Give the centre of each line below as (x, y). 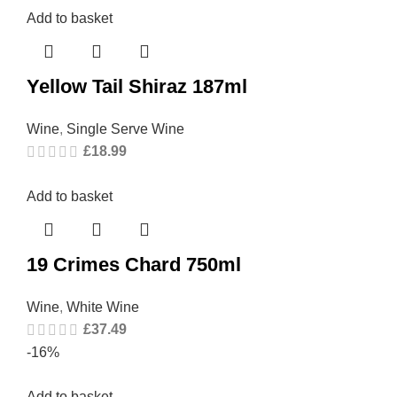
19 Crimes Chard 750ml (134, 264)
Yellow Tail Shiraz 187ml (137, 86)
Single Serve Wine (125, 128)
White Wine (103, 307)
